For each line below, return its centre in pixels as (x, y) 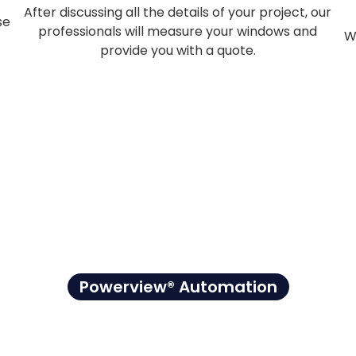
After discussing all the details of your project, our (178, 13)
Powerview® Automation (178, 286)
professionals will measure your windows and (178, 32)
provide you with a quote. (178, 51)
